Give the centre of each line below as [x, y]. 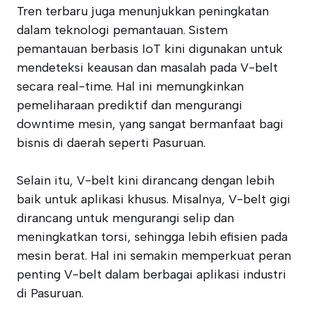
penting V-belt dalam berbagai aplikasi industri [151, 274]
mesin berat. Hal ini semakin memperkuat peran [154, 256]
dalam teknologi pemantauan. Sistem [122, 30]
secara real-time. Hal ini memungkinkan [130, 86]
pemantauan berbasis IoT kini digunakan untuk [150, 49]
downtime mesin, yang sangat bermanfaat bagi [150, 124]
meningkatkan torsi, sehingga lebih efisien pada [152, 237]
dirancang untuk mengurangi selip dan [125, 218]
